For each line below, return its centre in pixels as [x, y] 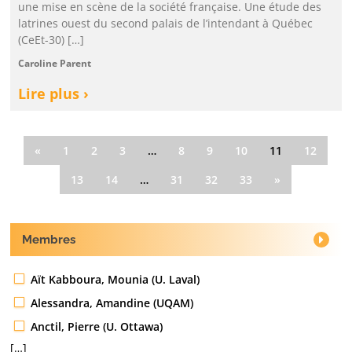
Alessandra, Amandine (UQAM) [112, 302]
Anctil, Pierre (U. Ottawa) [97, 326]
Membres [49, 240]
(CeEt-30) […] [51, 40]
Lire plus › [54, 93]
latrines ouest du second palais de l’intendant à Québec [166, 23]
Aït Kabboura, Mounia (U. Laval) [115, 279]
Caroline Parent [55, 63]
